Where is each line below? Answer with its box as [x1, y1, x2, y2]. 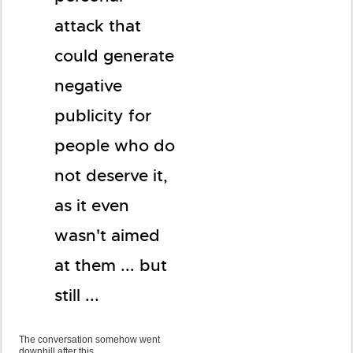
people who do [54, 136, 175, 156]
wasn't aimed [54, 225, 160, 246]
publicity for [54, 106, 151, 126]
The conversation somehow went [19, 334, 160, 345]
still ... [54, 285, 99, 306]
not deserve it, [54, 165, 168, 186]
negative [54, 76, 122, 96]
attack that [54, 16, 141, 36]
